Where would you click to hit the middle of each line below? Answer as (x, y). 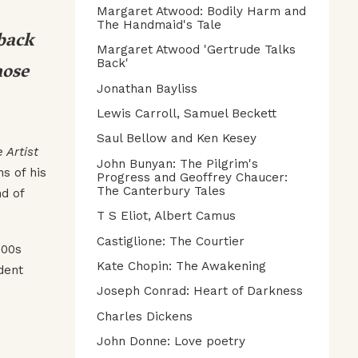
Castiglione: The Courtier (171, 241)
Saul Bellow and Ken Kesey (177, 139)
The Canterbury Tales (161, 191)
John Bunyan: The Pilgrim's (177, 163)
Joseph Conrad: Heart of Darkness (200, 291)
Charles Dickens (145, 316)
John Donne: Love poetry (171, 342)
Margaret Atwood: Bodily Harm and (201, 11)
